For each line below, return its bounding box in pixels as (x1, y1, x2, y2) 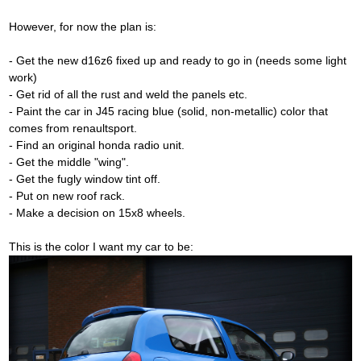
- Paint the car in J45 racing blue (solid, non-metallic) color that (9, 105, 328, 118)
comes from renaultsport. (9, 122, 137, 135)
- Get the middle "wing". (9, 156, 129, 169)
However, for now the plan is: (9, 20, 156, 34)
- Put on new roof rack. (9, 189, 125, 203)
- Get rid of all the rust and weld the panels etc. (9, 88, 247, 102)
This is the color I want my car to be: (9, 240, 193, 254)
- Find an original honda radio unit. (9, 139, 185, 152)
